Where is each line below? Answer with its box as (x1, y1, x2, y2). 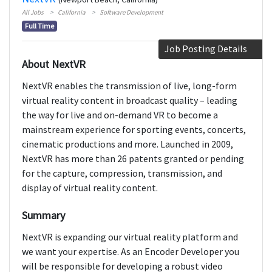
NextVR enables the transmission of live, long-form (22, 80, 237, 92)
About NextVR (22, 57, 86, 72)
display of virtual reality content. (22, 182, 158, 194)
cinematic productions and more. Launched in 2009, (22, 138, 233, 151)
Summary (22, 208, 65, 223)
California (58, 8, 86, 17)
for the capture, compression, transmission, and (22, 167, 222, 180)
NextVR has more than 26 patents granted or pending (22, 152, 244, 165)
